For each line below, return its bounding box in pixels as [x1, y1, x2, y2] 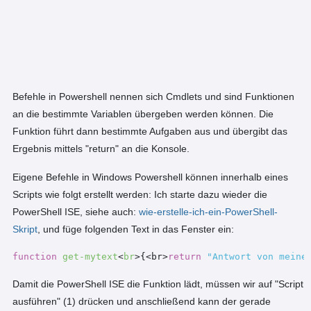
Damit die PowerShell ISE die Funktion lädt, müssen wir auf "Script [12, 278, 303, 289]
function [12, 251, 57, 262]
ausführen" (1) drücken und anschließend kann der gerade [12, 295, 271, 307]
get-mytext [62, 251, 118, 262]
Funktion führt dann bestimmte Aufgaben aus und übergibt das [12, 125, 287, 137]
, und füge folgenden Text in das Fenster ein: [37, 223, 234, 235]
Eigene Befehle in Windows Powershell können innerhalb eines [12, 171, 288, 183]
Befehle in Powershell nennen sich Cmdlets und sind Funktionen [12, 90, 294, 102]
